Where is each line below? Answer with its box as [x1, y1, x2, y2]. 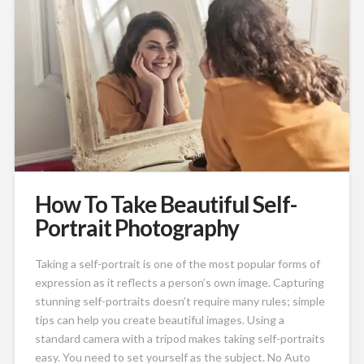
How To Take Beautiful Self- [34, 190, 297, 219]
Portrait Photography [34, 214, 240, 242]
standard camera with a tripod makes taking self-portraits [34, 331, 325, 345]
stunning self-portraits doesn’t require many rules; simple [34, 293, 325, 308]
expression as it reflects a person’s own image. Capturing [34, 275, 324, 289]
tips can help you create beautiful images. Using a [34, 312, 284, 327]
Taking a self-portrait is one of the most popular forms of [34, 256, 320, 271]
